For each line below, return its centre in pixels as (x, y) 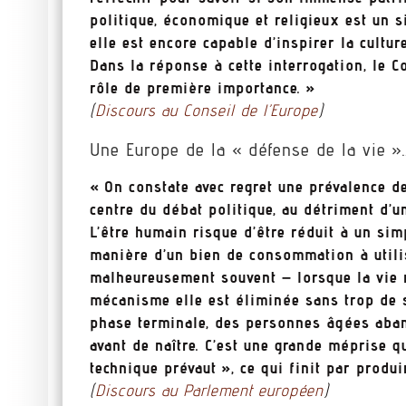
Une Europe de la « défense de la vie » (246, 150)
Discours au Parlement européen (210, 391)
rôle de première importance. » (203, 87)
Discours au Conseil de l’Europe (207, 110)
